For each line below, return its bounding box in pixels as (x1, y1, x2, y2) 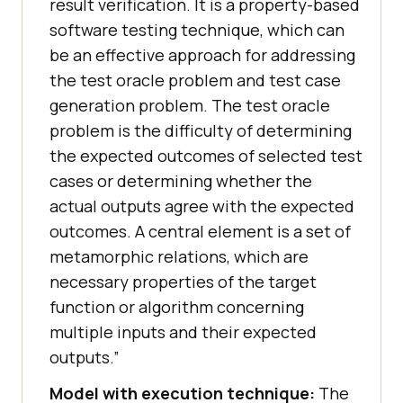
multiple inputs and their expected (49, 321, 317, 344)
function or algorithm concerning (49, 296, 304, 318)
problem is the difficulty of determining (49, 120, 352, 142)
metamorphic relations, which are (49, 246, 309, 268)
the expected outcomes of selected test (49, 145, 363, 167)
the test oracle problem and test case (49, 69, 341, 92)
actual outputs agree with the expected (49, 195, 354, 218)
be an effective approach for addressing (49, 44, 355, 67)
